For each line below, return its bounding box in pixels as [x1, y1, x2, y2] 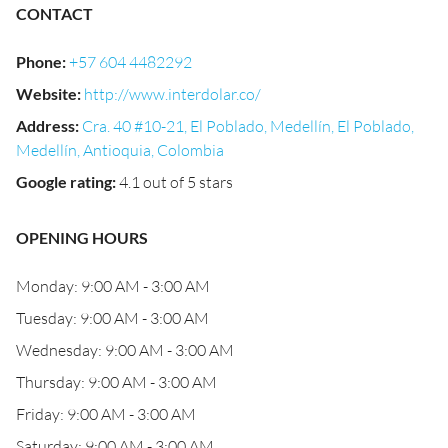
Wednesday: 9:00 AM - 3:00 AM [16, 340, 234, 360]
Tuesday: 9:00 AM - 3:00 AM [16, 308, 209, 328]
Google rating [16, 172, 112, 191]
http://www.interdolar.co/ [84, 84, 261, 104]
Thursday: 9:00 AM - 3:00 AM [16, 372, 217, 392]
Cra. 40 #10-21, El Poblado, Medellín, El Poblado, [82, 116, 414, 136]
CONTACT [16, 4, 93, 23]
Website [16, 84, 77, 103]
